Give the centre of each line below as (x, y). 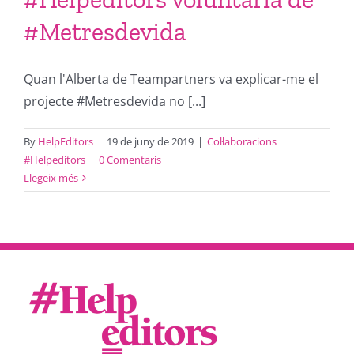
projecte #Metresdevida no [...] (115, 101)
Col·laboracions (242, 141)
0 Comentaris (130, 160)
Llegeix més (51, 178)
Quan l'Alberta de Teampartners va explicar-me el (171, 79)
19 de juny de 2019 (150, 141)
